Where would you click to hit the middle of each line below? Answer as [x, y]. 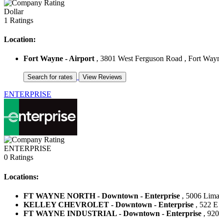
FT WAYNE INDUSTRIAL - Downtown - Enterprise [112, 213]
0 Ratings [19, 157]
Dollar [14, 11]
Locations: [21, 176]
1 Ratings [19, 20]
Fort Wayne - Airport [59, 59]
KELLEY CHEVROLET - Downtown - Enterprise [109, 204]
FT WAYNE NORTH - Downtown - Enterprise [102, 196]
